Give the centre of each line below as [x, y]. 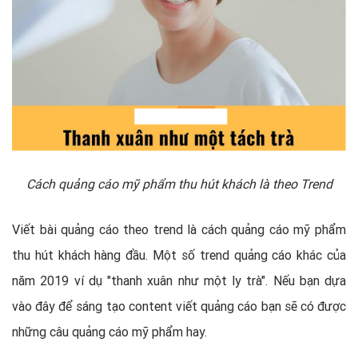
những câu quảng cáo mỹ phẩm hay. [109, 331]
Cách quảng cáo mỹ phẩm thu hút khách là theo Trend [179, 183]
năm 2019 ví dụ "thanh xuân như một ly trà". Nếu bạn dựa [179, 280]
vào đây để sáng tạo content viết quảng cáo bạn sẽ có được [179, 306]
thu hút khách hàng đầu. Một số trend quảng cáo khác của [179, 255]
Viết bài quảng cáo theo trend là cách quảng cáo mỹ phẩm [179, 229]
